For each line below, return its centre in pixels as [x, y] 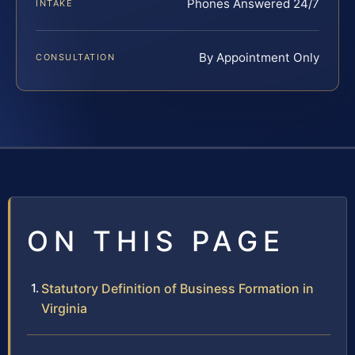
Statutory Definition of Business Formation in [177, 289]
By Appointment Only [259, 58]
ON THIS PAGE [156, 241]
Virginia [64, 309]
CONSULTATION [76, 57]
